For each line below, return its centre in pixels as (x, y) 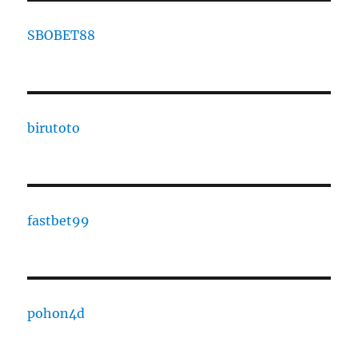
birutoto (54, 128)
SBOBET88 (62, 36)
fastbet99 (59, 221)
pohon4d (56, 314)
